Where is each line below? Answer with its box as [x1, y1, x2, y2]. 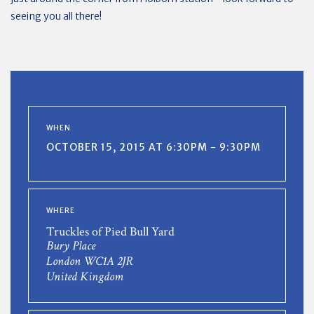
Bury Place [46, 238, 95, 254]
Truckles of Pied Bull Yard [46, 224, 175, 240]
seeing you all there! [11, 10, 102, 23]
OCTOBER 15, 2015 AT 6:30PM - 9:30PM [46, 141, 261, 154]
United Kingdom [46, 268, 123, 285]
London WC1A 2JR [46, 253, 133, 270]
